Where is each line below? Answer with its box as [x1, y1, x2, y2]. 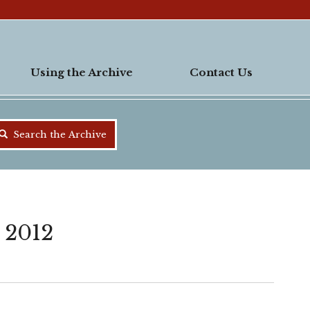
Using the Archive [30, 66, 133, 79]
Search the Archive [10, 128, 107, 140]
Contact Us [190, 66, 253, 79]
